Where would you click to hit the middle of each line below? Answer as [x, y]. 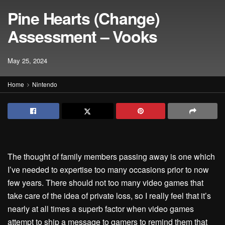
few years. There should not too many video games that [105, 183]
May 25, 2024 [27, 61]
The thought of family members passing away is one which [111, 156]
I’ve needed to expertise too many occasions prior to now [108, 170]
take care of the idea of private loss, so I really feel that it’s [109, 196]
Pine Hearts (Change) [84, 18]
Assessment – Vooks [82, 36]
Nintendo [45, 84]
